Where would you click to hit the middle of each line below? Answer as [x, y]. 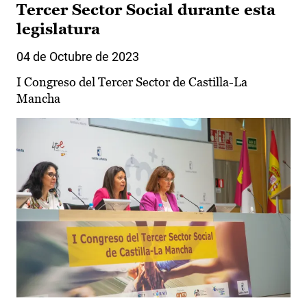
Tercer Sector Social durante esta [146, 10]
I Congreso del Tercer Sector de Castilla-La [132, 82]
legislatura [58, 29]
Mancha [38, 99]
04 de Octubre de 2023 [78, 57]
